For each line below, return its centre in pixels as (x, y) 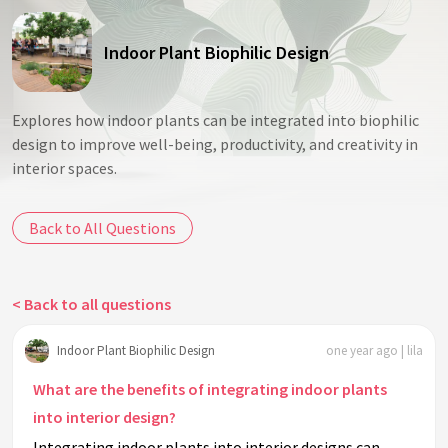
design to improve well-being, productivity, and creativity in (215, 144)
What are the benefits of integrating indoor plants (210, 389)
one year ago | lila (374, 350)
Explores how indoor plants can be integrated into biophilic (215, 120)
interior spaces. (64, 168)
